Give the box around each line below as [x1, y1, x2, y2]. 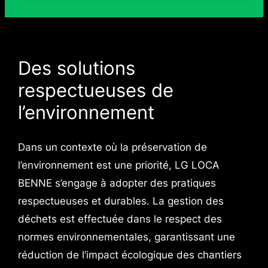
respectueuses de [17, 78, 173, 101]
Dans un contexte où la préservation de [17, 141, 207, 154]
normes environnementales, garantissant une [17, 231, 235, 243]
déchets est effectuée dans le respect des [17, 213, 222, 226]
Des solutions [17, 56, 135, 79]
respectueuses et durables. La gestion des [17, 195, 224, 208]
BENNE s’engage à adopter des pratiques [17, 177, 216, 190]
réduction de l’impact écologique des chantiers [17, 249, 242, 261]
